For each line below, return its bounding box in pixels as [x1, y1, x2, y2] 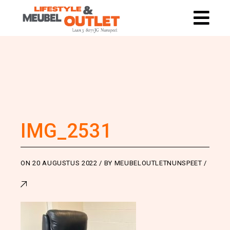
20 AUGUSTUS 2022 [32, 159, 98, 167]
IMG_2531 [21, 120, 112, 142]
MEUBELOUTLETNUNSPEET [114, 159, 202, 167]
